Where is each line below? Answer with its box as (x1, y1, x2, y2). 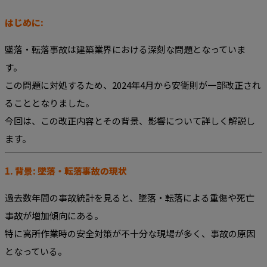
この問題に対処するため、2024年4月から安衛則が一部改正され (5, 79, 261, 92)
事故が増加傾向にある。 (5, 209, 103, 222)
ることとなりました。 (5, 97, 94, 110)
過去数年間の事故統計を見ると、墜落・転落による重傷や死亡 (5, 191, 254, 204)
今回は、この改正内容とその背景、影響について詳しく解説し (5, 114, 255, 128)
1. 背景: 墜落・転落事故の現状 (5, 164, 127, 178)
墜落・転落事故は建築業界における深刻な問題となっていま (5, 43, 246, 56)
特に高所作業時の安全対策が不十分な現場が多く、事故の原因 (5, 227, 255, 240)
